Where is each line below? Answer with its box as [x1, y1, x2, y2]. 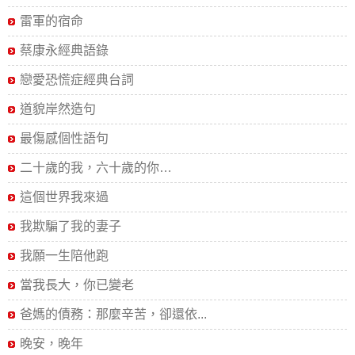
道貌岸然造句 [20, 102, 96, 116]
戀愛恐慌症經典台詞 [20, 73, 134, 86]
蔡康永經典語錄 [20, 44, 109, 57]
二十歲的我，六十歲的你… [20, 161, 172, 174]
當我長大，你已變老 [20, 278, 134, 292]
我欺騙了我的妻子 [20, 219, 121, 233]
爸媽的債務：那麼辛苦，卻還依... [20, 307, 207, 321]
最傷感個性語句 [20, 132, 109, 145]
